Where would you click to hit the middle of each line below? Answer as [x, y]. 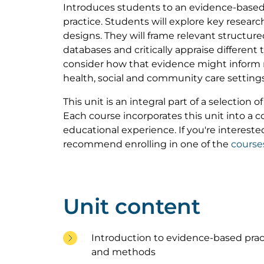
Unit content [132, 206]
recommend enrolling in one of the [147, 144]
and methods [123, 252]
